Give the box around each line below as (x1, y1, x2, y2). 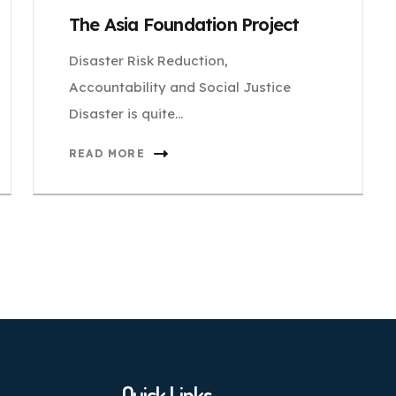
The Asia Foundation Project (69, 13, 300, 35)
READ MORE (69, 147, 145, 160)
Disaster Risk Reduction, (69, 52, 228, 69)
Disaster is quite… (69, 105, 183, 122)
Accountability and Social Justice (69, 79, 291, 95)
